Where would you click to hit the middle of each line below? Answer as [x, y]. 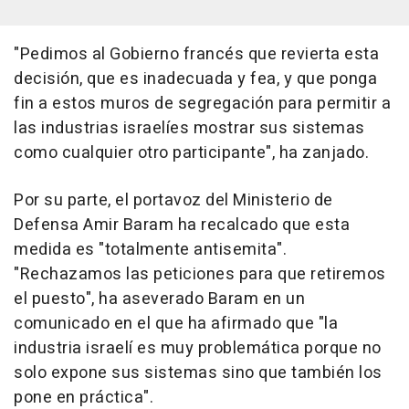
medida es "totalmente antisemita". [150, 249]
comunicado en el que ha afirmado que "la [176, 323]
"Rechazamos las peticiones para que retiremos [200, 274]
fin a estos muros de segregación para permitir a [202, 103]
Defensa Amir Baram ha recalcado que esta [182, 225]
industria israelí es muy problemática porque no [198, 348]
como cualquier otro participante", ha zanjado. [191, 152]
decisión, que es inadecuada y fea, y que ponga [195, 79]
